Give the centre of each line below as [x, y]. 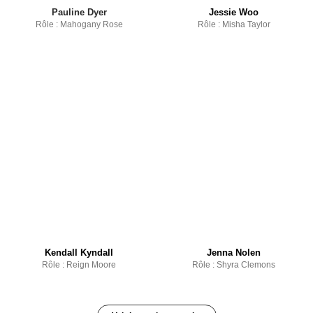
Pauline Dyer [79, 13]
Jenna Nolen [234, 252]
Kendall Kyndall [79, 252]
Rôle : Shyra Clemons [234, 264]
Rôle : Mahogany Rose [79, 25]
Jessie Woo [234, 13]
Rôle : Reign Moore [79, 264]
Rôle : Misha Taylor [234, 25]
